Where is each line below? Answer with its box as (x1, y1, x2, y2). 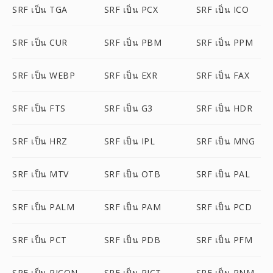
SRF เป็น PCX (104, 4, 158, 15)
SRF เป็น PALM (12, 201, 74, 213)
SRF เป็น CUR (12, 37, 68, 48)
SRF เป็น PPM (196, 37, 253, 48)
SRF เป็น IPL (104, 135, 155, 147)
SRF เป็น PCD (196, 201, 252, 213)
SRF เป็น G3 (104, 102, 153, 114)
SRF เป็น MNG (196, 135, 255, 147)
